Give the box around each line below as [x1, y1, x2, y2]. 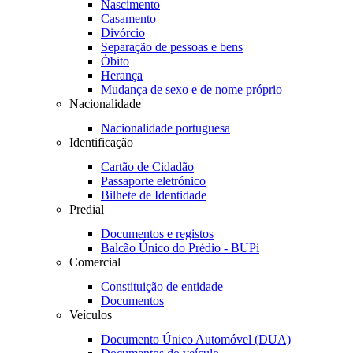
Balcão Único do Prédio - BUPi [101, 241, 259, 255]
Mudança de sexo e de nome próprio [101, 83, 282, 96]
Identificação [69, 136, 133, 149]
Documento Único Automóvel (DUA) [101, 333, 291, 346]
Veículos [69, 308, 112, 321]
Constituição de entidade [101, 280, 223, 293]
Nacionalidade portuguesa [101, 121, 230, 135]
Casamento [101, 12, 156, 25]
